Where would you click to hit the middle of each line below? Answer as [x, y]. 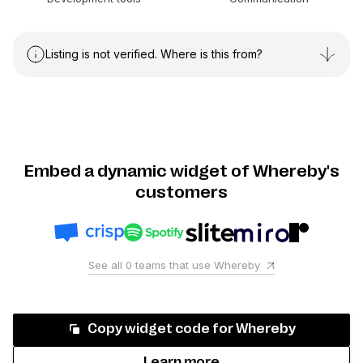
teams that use [173, 265]
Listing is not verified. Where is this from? [154, 54]
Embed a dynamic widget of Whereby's [181, 171]
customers [181, 192]
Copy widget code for [161, 329]
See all [107, 265]
